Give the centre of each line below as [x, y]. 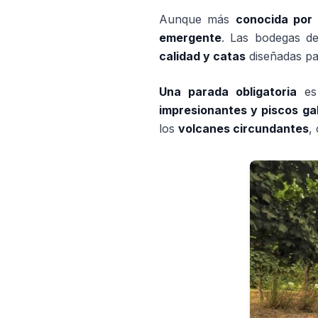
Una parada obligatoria [228, 92]
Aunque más [197, 19]
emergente [190, 38]
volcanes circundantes [243, 128]
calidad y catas [202, 56]
